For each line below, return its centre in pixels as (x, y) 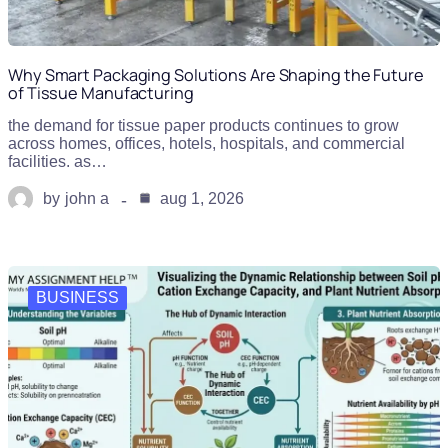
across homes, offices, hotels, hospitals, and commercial (206, 143)
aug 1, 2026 (200, 198)
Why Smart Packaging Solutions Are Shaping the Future (216, 75)
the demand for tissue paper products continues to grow (203, 125)
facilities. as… (57, 161)
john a (87, 198)
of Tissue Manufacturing (101, 93)
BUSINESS (77, 297)
